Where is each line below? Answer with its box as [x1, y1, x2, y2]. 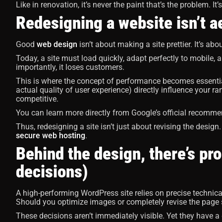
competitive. [16, 94, 58, 104]
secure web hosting [16, 131, 85, 140]
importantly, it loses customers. [16, 62, 124, 72]
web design [37, 40, 77, 49]
